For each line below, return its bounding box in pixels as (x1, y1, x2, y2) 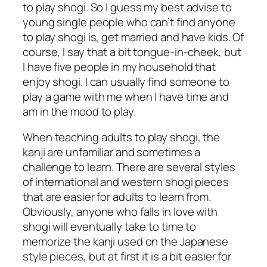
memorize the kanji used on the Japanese (23, 234, 229, 250)
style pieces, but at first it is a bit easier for (23, 249, 232, 265)
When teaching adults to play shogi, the (23, 129, 221, 145)
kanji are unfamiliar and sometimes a (23, 144, 201, 160)
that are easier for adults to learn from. (23, 189, 211, 205)
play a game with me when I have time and (23, 88, 229, 104)
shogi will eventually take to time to (23, 219, 197, 235)
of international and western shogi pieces (23, 174, 229, 190)
